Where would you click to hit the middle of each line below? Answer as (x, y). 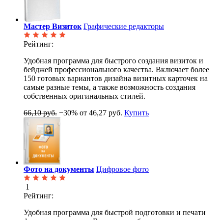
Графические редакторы (124, 27)
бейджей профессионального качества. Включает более (116, 70)
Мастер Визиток (53, 27)
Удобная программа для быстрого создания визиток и (113, 61)
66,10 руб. (40, 113)
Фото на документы (59, 169)
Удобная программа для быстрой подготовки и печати (115, 213)
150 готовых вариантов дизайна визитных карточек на (116, 79)
